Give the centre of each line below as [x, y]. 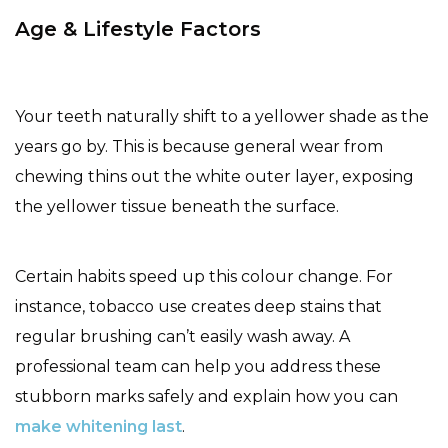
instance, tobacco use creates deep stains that [198, 306]
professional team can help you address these [198, 366]
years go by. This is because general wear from [199, 146]
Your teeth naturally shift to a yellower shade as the [222, 116]
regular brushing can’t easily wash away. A [182, 336]
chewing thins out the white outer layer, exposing [214, 176]
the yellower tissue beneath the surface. [177, 206]
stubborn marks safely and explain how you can [206, 396]
